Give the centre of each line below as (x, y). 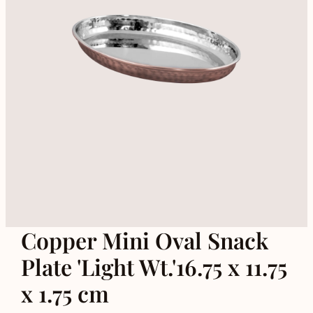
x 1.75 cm (65, 293)
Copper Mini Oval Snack (144, 240)
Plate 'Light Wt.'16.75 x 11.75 (154, 266)
